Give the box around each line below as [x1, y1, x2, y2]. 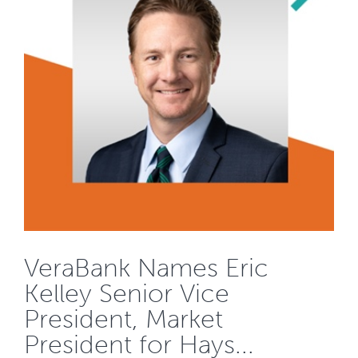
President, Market [24, 303, 223, 334]
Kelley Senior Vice [24, 277, 229, 308]
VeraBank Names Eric [24, 252, 268, 283]
